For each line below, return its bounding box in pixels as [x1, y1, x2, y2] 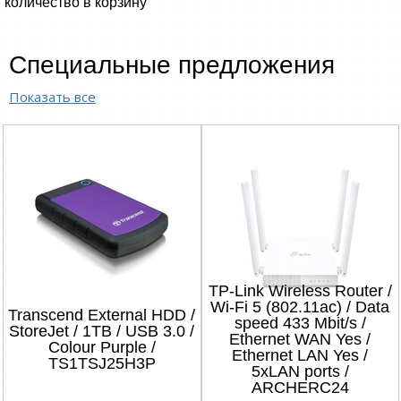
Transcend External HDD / [8, 306, 195, 324]
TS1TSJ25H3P [47, 354, 156, 372]
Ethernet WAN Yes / [229, 330, 371, 348]
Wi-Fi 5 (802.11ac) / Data [210, 298, 389, 316]
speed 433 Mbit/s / [234, 314, 366, 332]
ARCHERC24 [251, 379, 349, 397]
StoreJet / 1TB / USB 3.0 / [9, 322, 194, 340]
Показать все [9, 88, 96, 106]
